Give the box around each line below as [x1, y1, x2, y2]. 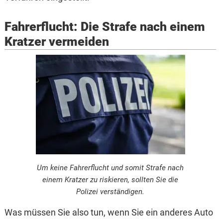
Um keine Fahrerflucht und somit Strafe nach [37, 163, 184, 173]
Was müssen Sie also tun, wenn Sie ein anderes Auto [4, 207, 213, 218]
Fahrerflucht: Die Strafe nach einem [4, 19, 205, 34]
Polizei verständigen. [76, 187, 144, 197]
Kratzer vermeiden [4, 34, 109, 49]
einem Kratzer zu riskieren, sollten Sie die [42, 175, 178, 185]
